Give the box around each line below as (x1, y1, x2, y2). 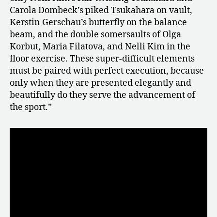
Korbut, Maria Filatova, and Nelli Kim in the (10, 41, 190, 53)
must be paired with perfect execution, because (10, 65, 204, 77)
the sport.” (10, 102, 52, 113)
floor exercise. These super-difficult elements (10, 53, 195, 65)
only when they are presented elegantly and (10, 77, 191, 89)
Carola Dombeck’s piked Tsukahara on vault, (10, 5, 192, 16)
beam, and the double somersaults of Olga (10, 29, 181, 41)
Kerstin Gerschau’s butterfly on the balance (10, 17, 187, 29)
